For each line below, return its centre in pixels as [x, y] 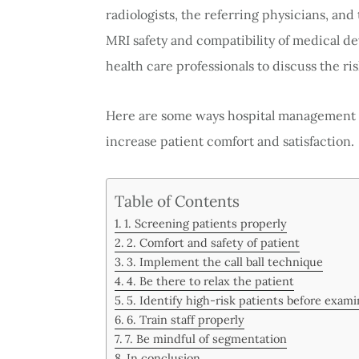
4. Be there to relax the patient [210, 281]
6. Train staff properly [185, 320]
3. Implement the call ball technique [224, 262]
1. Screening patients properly [205, 224]
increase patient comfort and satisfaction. [230, 141]
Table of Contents [177, 201]
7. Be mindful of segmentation [206, 339]
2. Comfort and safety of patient [213, 243]
